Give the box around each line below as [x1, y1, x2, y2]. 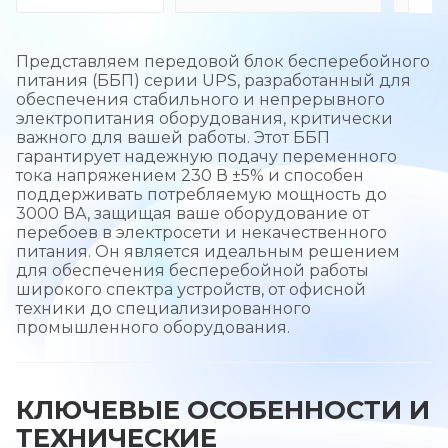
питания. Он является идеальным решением [16, 241, 400, 261]
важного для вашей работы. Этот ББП [16, 127, 330, 147]
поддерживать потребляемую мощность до [16, 184, 387, 204]
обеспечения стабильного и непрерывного [16, 89, 385, 109]
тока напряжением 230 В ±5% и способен [16, 165, 364, 185]
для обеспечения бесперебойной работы [16, 260, 369, 280]
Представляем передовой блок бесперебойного [16, 51, 430, 71]
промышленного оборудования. [16, 317, 290, 337]
